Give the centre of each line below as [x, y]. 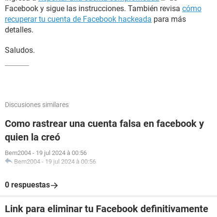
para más [169, 19]
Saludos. [20, 50]
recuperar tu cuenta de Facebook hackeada [78, 19]
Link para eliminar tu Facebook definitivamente [107, 209]
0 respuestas [27, 185]
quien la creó [32, 137]
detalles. [19, 30]
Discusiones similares [37, 105]
